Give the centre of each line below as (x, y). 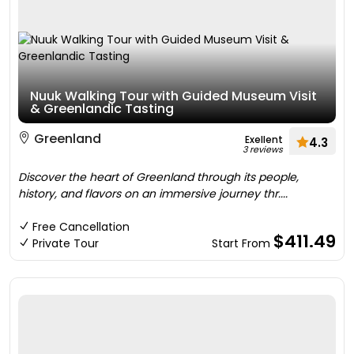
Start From (243, 243)
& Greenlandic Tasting (102, 109)
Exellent (264, 139)
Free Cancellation (81, 227)
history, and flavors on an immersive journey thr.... (153, 194)
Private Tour (66, 243)
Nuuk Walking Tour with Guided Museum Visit (173, 96)
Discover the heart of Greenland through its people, (158, 177)
